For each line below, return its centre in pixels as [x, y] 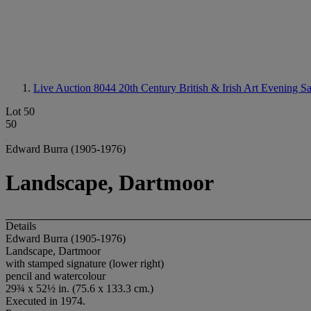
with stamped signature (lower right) [85, 263]
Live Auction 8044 [76, 88]
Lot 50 [20, 111]
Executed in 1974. [45, 301]
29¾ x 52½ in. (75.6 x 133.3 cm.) [79, 288]
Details [21, 226]
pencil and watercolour [56, 276]
